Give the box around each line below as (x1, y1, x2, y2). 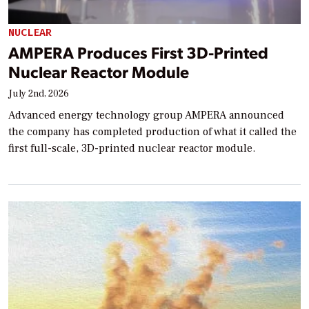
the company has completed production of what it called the (8, 125, 297, 139)
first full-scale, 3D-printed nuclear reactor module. (8, 141, 255, 156)
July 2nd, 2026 (8, 88, 69, 101)
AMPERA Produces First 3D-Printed (8, 41, 268, 63)
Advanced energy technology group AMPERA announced (8, 108, 284, 123)
